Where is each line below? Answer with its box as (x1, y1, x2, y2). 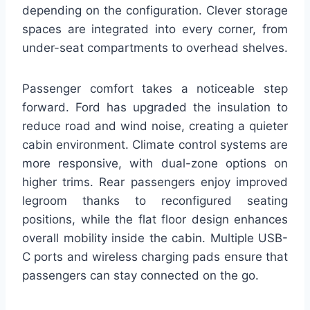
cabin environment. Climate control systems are (22, 137, 288, 152)
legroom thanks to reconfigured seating (22, 193, 288, 208)
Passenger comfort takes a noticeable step (22, 81, 288, 95)
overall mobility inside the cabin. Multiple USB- (22, 230, 288, 245)
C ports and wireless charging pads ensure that (22, 249, 288, 264)
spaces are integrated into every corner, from (22, 21, 288, 36)
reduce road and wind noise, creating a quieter (22, 118, 288, 133)
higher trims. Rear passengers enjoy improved (22, 174, 288, 189)
